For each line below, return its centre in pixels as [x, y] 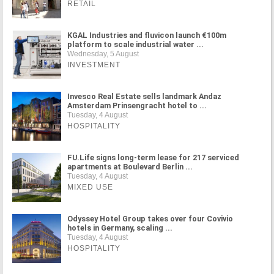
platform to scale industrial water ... [135, 44]
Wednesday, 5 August [103, 54]
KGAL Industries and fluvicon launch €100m [147, 35]
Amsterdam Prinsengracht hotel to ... [137, 105]
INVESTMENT [94, 65]
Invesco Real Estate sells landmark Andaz [144, 96]
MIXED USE [90, 187]
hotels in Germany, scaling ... [120, 228]
